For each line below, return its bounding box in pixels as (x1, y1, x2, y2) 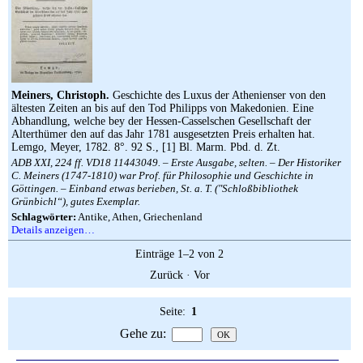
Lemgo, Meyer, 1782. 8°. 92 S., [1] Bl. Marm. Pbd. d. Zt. (11, 141, 280, 153)
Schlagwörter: (11, 211, 76, 223)
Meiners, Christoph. (11, 89, 109, 101)
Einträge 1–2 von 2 (135, 248, 224, 260)
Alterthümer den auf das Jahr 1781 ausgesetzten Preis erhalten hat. (11, 128, 315, 140)
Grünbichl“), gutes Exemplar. (11, 195, 140, 207)
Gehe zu (120, 327, 163, 340)
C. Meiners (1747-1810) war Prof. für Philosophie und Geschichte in (11, 169, 314, 181)
